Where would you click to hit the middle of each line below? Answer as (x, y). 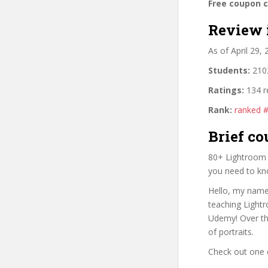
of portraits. (231, 232)
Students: (229, 70)
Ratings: (226, 90)
